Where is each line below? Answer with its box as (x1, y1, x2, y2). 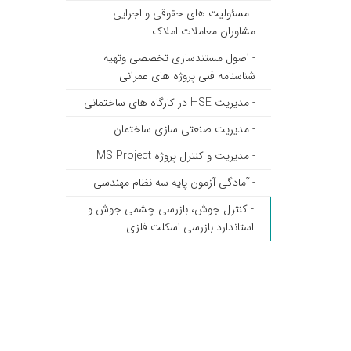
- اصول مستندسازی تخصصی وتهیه (103, 49, 255, 67)
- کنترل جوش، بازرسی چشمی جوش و (88, 201, 254, 218)
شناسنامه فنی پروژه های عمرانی (119, 67, 255, 85)
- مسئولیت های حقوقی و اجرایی (113, 5, 255, 22)
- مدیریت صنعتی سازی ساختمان (114, 121, 255, 138)
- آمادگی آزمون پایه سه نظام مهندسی (93, 174, 255, 191)
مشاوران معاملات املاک (152, 23, 255, 40)
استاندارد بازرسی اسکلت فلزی (126, 219, 254, 236)
